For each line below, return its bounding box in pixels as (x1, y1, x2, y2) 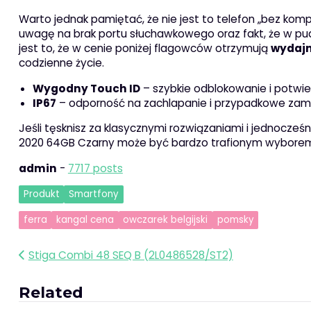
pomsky (217, 213, 254, 227)
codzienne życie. (18, 56, 104, 71)
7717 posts (67, 161, 123, 176)
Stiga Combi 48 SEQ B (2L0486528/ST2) (28, 247, 233, 262)
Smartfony (68, 187, 119, 201)
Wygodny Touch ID (32, 81, 140, 96)
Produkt (23, 187, 60, 201)
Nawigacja (17, 246, 118, 269)
